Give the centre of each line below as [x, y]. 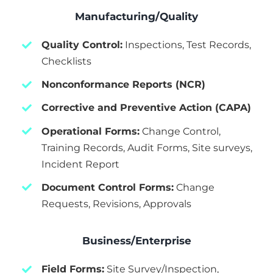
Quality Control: [82, 45]
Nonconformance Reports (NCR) [124, 85]
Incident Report [81, 164]
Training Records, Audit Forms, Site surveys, [147, 147]
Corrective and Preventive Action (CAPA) [147, 108]
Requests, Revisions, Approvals [117, 204]
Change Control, [180, 131]
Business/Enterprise [136, 241]
